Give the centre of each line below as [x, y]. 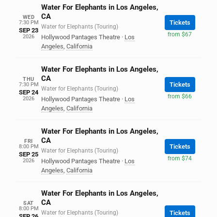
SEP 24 [29, 92]
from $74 [180, 158]
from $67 [180, 34]
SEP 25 [29, 154]
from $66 [180, 96]
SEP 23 [29, 30]
